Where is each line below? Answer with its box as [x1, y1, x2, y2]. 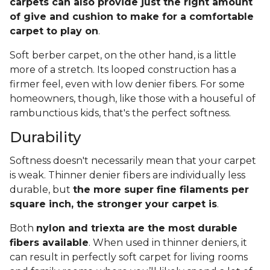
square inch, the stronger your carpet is [10, 198, 217, 210]
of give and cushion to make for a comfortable [10, 11, 254, 23]
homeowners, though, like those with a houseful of [10, 93, 256, 105]
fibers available [10, 237, 89, 249]
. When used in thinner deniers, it [89, 237, 247, 249]
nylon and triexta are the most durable [36, 222, 237, 234]
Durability [10, 128, 81, 146]
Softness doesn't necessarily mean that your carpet [10, 155, 256, 167]
